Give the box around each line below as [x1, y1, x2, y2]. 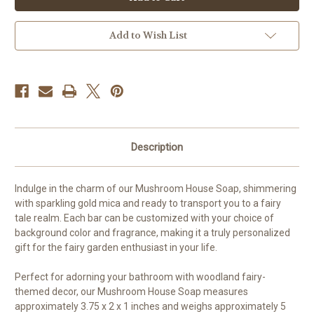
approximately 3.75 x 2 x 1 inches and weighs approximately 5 [15, 300, 286, 312]
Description [131, 140, 183, 153]
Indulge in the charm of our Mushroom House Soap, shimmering [15, 182, 296, 194]
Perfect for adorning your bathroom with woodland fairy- [15, 271, 266, 282]
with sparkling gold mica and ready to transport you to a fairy [15, 197, 281, 209]
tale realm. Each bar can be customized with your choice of [15, 212, 274, 224]
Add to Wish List [109, 28, 187, 41]
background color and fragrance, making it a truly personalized [15, 226, 290, 238]
